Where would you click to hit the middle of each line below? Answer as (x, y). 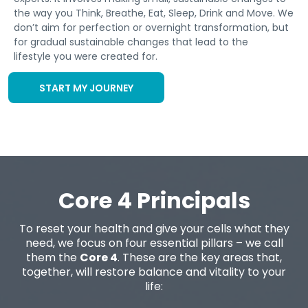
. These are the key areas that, (200, 257)
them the (53, 257)
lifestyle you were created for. (86, 56)
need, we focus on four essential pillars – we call (154, 243)
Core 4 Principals (154, 200)
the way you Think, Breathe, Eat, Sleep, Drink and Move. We (154, 13)
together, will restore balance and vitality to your (154, 272)
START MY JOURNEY (86, 88)
